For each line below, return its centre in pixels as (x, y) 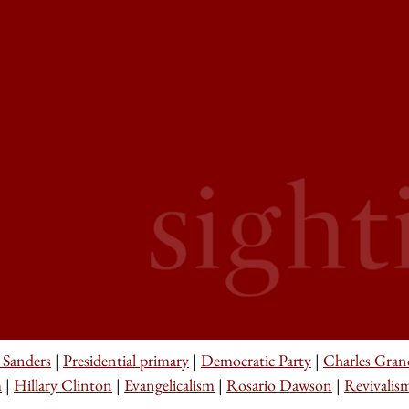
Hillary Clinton (63, 385)
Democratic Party (256, 360)
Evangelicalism (169, 385)
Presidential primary (126, 360)
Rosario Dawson (279, 385)
